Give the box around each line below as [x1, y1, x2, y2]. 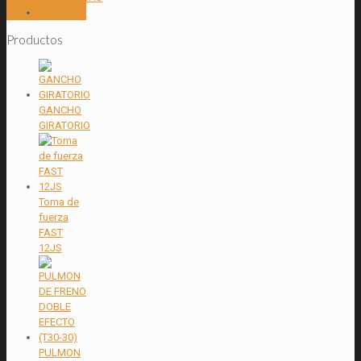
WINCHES [39, 6, 84, 19]
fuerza [39, 210, 68, 223]
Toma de [39, 195, 79, 208]
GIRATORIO [39, 118, 90, 131]
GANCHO [39, 103, 81, 116]
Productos [6, 31, 63, 47]
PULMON [39, 346, 81, 359]
